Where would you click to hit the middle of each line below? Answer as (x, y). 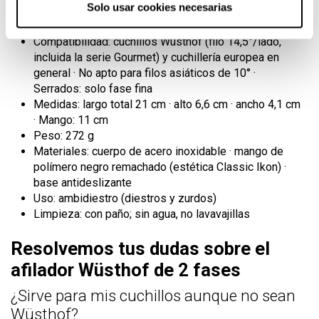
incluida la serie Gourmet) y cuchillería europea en (156, 57)
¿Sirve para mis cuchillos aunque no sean (153, 295)
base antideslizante (83, 182)
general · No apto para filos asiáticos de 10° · (145, 73)
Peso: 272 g (64, 135)
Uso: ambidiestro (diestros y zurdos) (125, 198)
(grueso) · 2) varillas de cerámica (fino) (129, 26)
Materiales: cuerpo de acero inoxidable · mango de (158, 151)
